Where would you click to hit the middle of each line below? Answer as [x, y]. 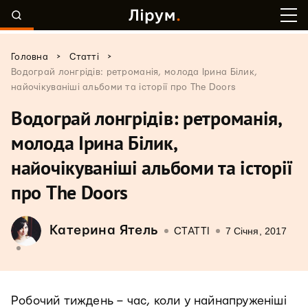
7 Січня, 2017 [256, 231]
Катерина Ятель [104, 231]
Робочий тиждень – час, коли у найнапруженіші [149, 301]
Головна [30, 57]
